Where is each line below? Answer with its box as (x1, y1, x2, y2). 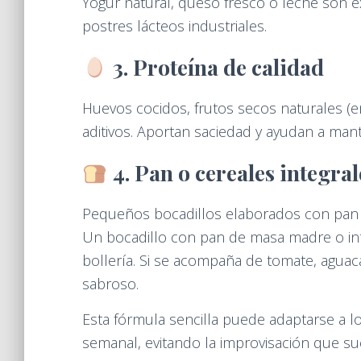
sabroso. (82, 274, 139, 293)
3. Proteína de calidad (112, 52, 324, 81)
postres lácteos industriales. (82, 16, 267, 35)
